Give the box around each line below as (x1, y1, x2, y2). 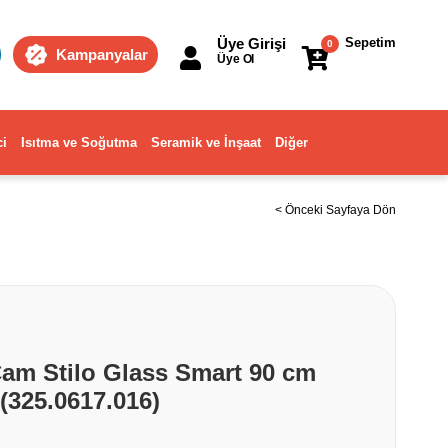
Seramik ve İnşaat (151, 135, 261, 150)
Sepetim (345, 35, 396, 50)
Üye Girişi (217, 35, 286, 52)
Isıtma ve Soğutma (21, 135, 137, 150)
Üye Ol (217, 52, 255, 66)
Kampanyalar (56, 46, 148, 63)
